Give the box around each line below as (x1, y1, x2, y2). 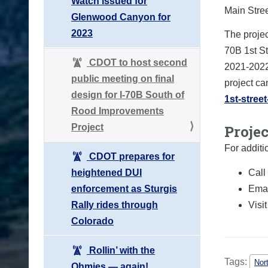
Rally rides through (71, 199, 158, 210)
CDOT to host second (87, 57, 187, 68)
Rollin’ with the (87, 245, 155, 255)
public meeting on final (71, 73, 174, 84)
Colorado (71, 215, 114, 226)
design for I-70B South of (71, 89, 184, 100)
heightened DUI (71, 167, 142, 178)
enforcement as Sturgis (71, 183, 177, 194)
